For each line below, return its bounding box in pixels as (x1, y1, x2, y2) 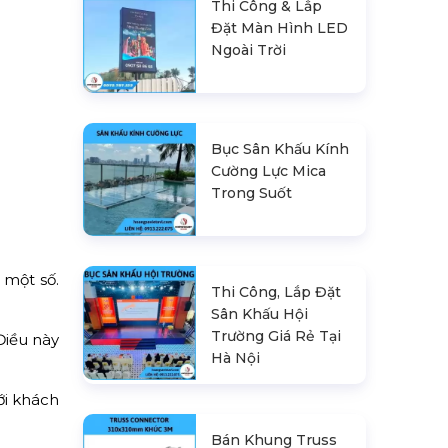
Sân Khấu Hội (211, 305, 309, 324)
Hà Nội (211, 349, 261, 368)
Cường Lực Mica (211, 162, 327, 181)
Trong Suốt (211, 184, 293, 203)
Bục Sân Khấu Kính (211, 140, 350, 159)
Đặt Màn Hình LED (211, 18, 349, 37)
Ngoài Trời (211, 40, 287, 59)
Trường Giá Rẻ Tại (211, 327, 342, 346)
